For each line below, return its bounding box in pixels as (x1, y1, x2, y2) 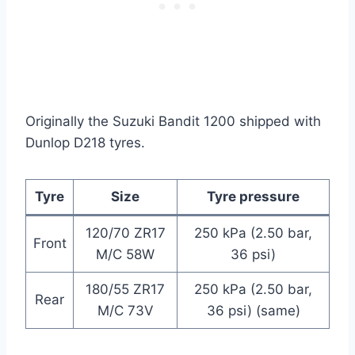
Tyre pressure (207, 189, 300, 205)
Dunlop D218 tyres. (25, 135, 145, 151)
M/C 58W (96, 246, 155, 263)
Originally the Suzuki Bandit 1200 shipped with (25, 113, 321, 130)
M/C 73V (97, 303, 154, 319)
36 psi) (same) (206, 303, 300, 319)
